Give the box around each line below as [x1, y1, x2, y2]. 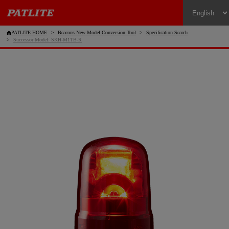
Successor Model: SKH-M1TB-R [13, 37, 82, 43]
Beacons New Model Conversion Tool [57, 30, 136, 36]
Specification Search [146, 30, 188, 36]
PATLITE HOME [11, 30, 48, 36]
